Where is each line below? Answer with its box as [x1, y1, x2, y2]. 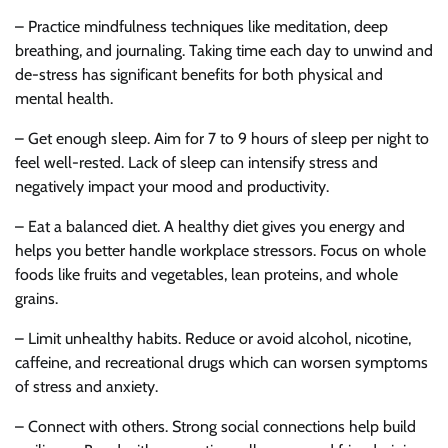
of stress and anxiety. [15, 376, 158, 396]
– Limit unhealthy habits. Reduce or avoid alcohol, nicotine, [15, 328, 411, 348]
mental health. [15, 88, 113, 108]
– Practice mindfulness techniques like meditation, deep [15, 16, 388, 36]
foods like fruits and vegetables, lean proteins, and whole [15, 264, 398, 284]
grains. [15, 288, 58, 308]
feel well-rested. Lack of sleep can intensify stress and [15, 152, 378, 172]
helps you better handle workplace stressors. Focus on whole [15, 240, 426, 260]
